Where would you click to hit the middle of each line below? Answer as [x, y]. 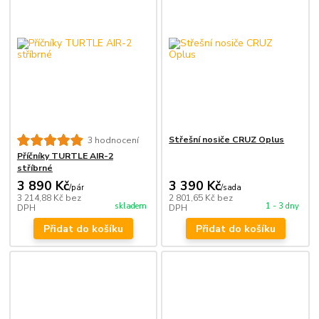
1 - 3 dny [282, 206]
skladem [131, 206]
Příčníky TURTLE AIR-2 [65, 156]
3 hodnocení [113, 140]
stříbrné [35, 168]
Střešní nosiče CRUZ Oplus [227, 140]
